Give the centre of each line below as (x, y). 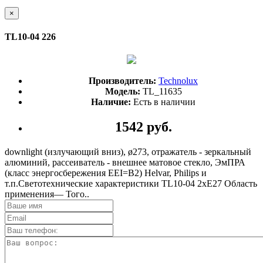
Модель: (122, 92)
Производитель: (122, 81)
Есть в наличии (163, 102)
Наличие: (111, 102)
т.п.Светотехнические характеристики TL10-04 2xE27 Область (131, 184)
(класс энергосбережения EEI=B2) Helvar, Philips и (106, 173)
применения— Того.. (47, 194)
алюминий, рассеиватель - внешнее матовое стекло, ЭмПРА (125, 163)
